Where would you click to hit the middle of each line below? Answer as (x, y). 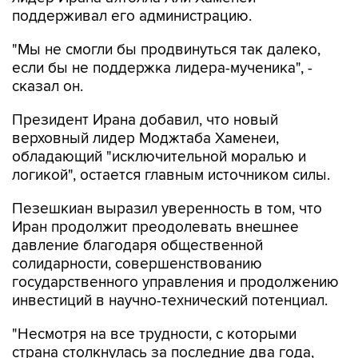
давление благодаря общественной (137, 212)
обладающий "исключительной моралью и (159, 123)
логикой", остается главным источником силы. (171, 141)
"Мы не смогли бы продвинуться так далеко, (166, 16)
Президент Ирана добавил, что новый (145, 86)
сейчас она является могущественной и (150, 337)
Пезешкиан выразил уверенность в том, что (167, 175)
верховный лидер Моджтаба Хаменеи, (145, 105)
